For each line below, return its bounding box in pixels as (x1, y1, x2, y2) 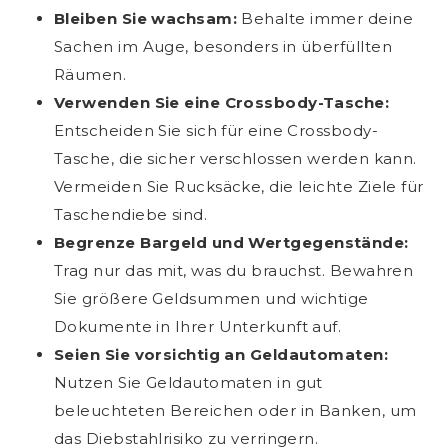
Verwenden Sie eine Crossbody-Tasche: (54, 93, 390, 113)
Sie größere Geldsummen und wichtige (54, 289, 369, 309)
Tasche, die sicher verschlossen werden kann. (54, 149, 417, 169)
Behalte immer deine (241, 9, 414, 29)
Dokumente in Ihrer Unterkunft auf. (54, 317, 342, 337)
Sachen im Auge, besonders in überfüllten (54, 37, 393, 57)
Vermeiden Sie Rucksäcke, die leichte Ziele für (54, 177, 424, 197)
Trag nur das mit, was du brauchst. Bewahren (54, 261, 414, 281)
